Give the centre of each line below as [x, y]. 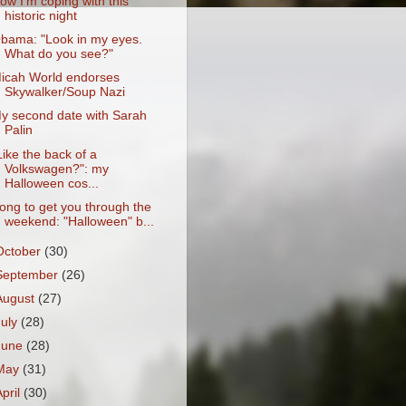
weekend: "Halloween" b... [79, 221]
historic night [40, 16]
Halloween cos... [51, 183]
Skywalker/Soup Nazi [64, 92]
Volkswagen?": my [56, 169]
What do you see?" [58, 54]
